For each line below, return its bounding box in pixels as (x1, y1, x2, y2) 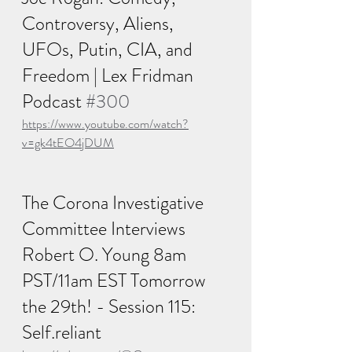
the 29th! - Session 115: (22, 293, 200, 321)
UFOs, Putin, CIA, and (22, 36, 196, 64)
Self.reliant (22, 319, 105, 346)
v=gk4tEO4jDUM (22, 134, 114, 152)
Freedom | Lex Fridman (22, 62, 197, 90)
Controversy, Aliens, (22, 10, 178, 38)
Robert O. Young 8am (22, 241, 190, 269)
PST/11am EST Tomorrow (22, 267, 210, 295)
